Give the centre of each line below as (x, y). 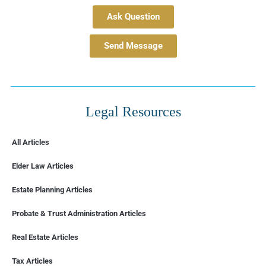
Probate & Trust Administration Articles (79, 214)
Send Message (133, 46)
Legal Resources (133, 112)
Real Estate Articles (45, 237)
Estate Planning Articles (52, 190)
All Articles (31, 142)
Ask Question (133, 17)
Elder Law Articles (43, 166)
